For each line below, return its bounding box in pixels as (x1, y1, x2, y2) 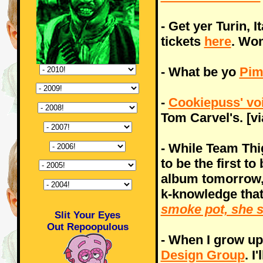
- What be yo (160, 65, 240, 79)
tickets (160, 34, 204, 49)
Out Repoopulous (46, 221, 129, 232)
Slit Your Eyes (55, 209, 120, 221)
